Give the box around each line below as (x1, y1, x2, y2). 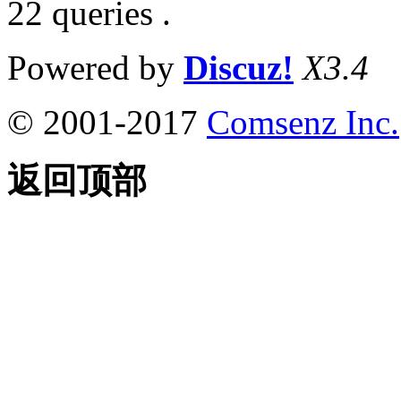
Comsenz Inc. (207, 102, 399, 141)
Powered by (7, 47, 183, 87)
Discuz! (183, 47, 294, 87)
